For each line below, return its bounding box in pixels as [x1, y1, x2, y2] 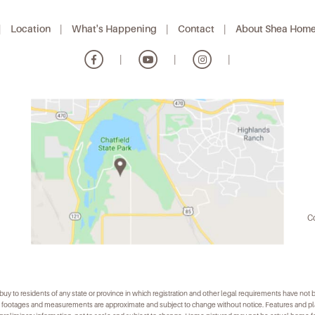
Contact [178, 23, 214, 34]
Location [11, 23, 51, 34]
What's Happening [72, 23, 157, 34]
